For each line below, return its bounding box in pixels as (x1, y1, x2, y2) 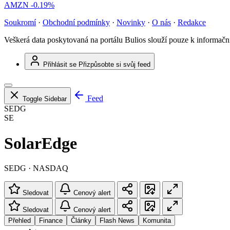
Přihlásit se (43, 61, 76, 69)
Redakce (178, 18, 206, 27)
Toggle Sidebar (23, 95, 67, 103)
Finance (39, 217, 63, 225)
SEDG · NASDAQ (4, 164, 68, 173)
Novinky (117, 18, 145, 27)
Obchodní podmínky (43, 18, 110, 27)
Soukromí (4, 18, 36, 27)
